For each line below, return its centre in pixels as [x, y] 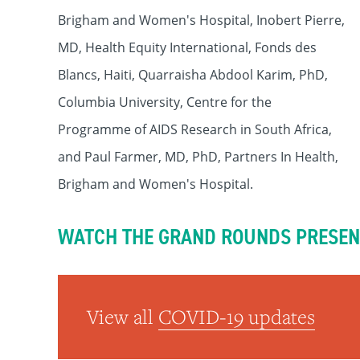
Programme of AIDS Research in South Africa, [195, 129]
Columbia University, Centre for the [165, 102]
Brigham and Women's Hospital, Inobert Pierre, [201, 20]
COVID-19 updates [237, 317]
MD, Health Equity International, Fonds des [187, 47]
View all [123, 317]
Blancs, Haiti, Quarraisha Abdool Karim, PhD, [193, 75]
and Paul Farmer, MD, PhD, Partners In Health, [198, 157]
